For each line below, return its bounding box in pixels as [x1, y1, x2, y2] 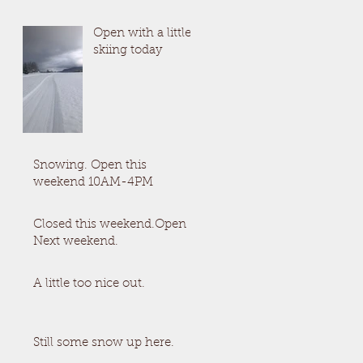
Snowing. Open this [33, 160, 147, 172]
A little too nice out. [33, 278, 145, 290]
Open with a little [93, 28, 191, 40]
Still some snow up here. [33, 337, 174, 349]
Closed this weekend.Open [33, 219, 186, 231]
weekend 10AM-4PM [33, 177, 153, 189]
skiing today [93, 45, 162, 57]
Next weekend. [33, 236, 118, 248]
